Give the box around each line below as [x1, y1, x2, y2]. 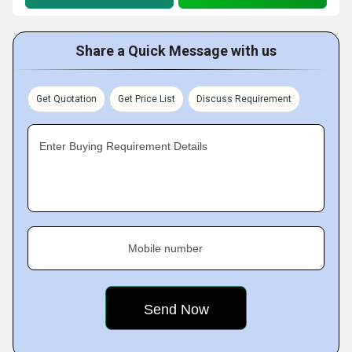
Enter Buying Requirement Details [39, 140, 207, 152]
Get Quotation [36, 93, 97, 104]
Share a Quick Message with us [75, 42, 277, 59]
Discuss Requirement [196, 93, 291, 104]
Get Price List [118, 93, 175, 104]
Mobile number [128, 242, 203, 255]
